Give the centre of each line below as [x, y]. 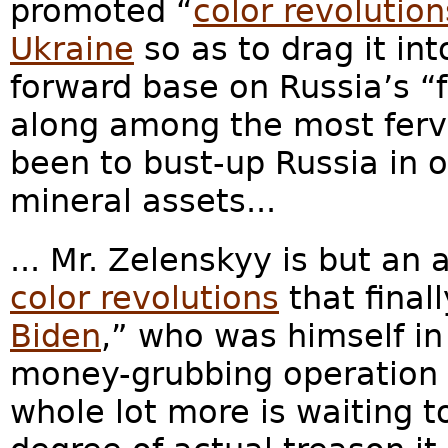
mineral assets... [143, 200]
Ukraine [72, 48]
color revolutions [144, 297]
